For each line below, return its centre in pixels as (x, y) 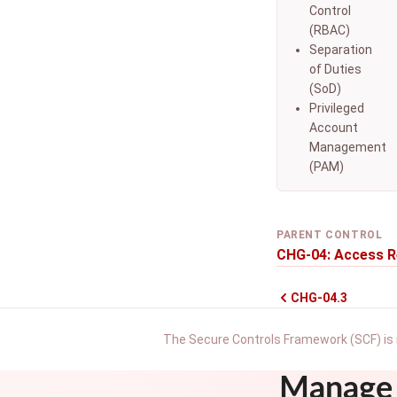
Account (334, 128)
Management (348, 147)
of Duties (335, 69)
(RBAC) (330, 30)
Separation (341, 50)
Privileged (337, 108)
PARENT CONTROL (330, 235)
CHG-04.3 (319, 298)
